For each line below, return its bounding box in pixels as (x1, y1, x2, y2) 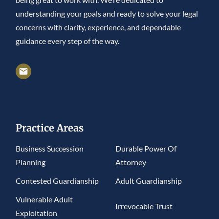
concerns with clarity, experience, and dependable (16, 22, 181, 32)
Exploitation (16, 208, 57, 218)
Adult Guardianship (115, 175, 182, 185)
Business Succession (16, 143, 84, 153)
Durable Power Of (115, 143, 176, 153)
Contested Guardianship (16, 175, 99, 185)
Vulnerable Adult (16, 194, 73, 204)
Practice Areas (16, 121, 84, 134)
